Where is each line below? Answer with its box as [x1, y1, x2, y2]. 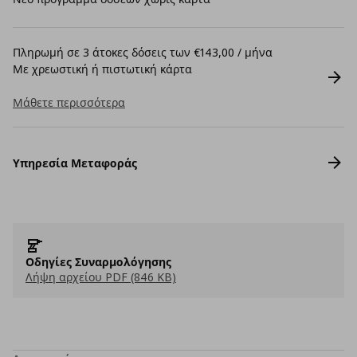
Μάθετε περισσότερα [13, 95, 125, 110]
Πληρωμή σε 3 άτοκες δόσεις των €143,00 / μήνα [13, 45, 273, 60]
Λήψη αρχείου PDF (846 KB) [25, 269, 176, 284]
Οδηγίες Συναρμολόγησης [25, 254, 171, 269]
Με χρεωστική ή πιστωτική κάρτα [13, 61, 192, 76]
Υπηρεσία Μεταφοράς [13, 155, 137, 171]
